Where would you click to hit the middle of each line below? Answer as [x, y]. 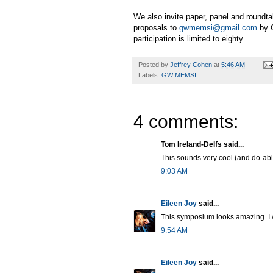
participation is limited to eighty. [189, 38]
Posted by [154, 64]
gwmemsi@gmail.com [218, 27]
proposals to [156, 27]
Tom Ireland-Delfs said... [202, 144]
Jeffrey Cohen [191, 64]
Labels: [150, 75]
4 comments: [186, 121]
